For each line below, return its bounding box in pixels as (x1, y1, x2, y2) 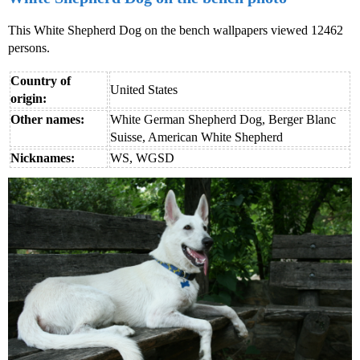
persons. (8, 40, 50, 55)
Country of (10, 73, 71, 88)
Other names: (10, 112, 84, 126)
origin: (10, 91, 47, 105)
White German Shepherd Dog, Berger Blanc (110, 112, 336, 126)
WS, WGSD (110, 150, 174, 165)
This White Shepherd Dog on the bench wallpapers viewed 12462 (8, 22, 343, 37)
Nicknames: (10, 150, 75, 165)
